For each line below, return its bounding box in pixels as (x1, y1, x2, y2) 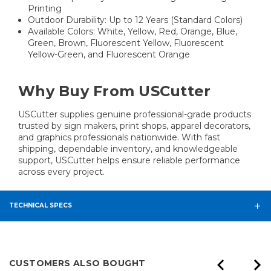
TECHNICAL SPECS (9, 201, 72, 210)
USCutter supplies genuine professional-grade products (18, 109, 251, 120)
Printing (28, 3, 62, 15)
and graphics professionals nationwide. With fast (18, 132, 220, 143)
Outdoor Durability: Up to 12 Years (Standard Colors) (28, 15, 243, 26)
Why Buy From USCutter (18, 82, 211, 100)
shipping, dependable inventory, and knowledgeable (18, 143, 238, 155)
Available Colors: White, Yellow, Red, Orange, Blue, (28, 26, 238, 38)
